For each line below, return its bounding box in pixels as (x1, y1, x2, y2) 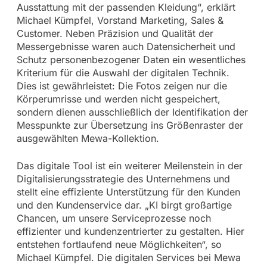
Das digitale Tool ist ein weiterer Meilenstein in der (16, 159, 243, 172)
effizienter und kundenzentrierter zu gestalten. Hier (16, 225, 244, 237)
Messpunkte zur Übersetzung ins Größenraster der (16, 119, 243, 131)
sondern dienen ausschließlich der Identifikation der (16, 105, 248, 118)
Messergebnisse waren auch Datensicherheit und (16, 40, 235, 52)
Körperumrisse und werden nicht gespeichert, (16, 92, 221, 105)
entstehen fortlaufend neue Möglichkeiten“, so (16, 238, 222, 250)
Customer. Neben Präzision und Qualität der (16, 27, 213, 39)
